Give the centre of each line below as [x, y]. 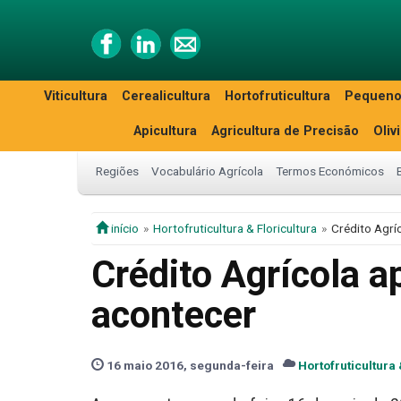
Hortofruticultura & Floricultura [235, 228]
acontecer [174, 315]
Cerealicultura [166, 96]
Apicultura [165, 131]
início [124, 228]
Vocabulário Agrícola [207, 171]
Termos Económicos [330, 171]
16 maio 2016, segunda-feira [189, 365]
